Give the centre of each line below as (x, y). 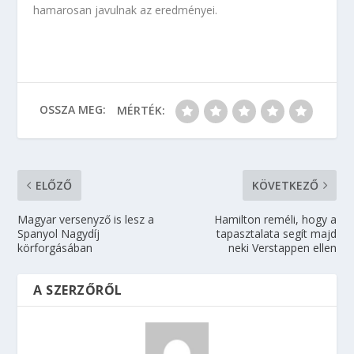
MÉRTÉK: (141, 110)
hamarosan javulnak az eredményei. (126, 10)
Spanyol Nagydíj (59, 233)
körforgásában (55, 248)
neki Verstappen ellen (282, 248)
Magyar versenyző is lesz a (86, 219)
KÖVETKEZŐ (285, 185)
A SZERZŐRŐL (78, 290)
